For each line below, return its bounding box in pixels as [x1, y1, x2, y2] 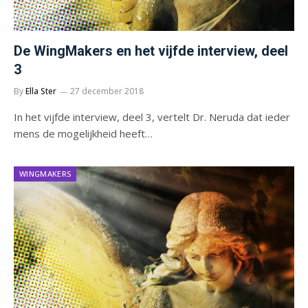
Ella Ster [25, 85, 56, 97]
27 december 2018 [70, 85, 144, 97]
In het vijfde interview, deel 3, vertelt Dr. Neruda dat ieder [14, 109, 290, 124]
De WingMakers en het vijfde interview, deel [14, 42, 288, 59]
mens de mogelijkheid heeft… [14, 126, 153, 140]
